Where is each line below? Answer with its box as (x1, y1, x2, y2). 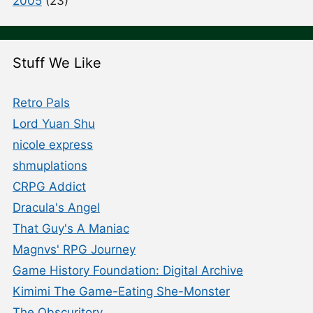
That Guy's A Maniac (13, 221, 129, 235)
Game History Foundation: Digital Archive (13, 263, 243, 277)
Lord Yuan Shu (13, 116, 95, 131)
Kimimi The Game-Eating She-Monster (13, 284, 230, 298)
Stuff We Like (13, 54, 101, 71)
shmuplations (13, 158, 87, 173)
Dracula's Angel (13, 200, 100, 214)
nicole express (13, 137, 93, 152)
